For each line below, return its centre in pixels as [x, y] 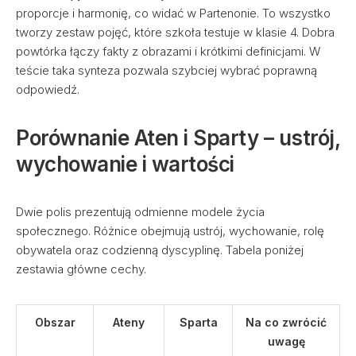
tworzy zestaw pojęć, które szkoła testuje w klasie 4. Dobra [175, 32]
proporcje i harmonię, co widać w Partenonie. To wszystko [173, 13]
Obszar [55, 322]
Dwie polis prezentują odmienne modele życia [140, 212]
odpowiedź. [48, 89]
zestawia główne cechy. [81, 269]
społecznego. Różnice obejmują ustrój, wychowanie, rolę [170, 231]
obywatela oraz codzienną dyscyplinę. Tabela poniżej [160, 250]
